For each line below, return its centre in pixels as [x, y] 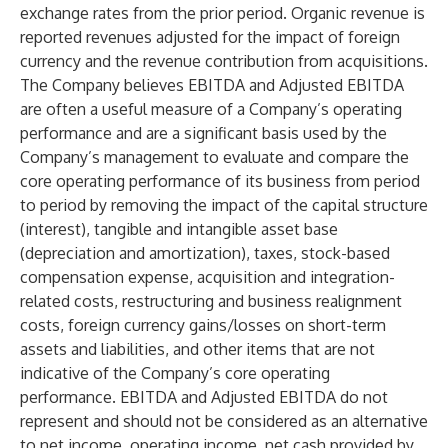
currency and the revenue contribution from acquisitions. [224, 61]
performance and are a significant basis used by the [203, 133]
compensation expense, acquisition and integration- [207, 277]
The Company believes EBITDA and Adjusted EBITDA [212, 85]
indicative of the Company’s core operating [175, 373]
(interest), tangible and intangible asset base [179, 229]
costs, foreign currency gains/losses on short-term [203, 325]
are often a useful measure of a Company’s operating [211, 109]
